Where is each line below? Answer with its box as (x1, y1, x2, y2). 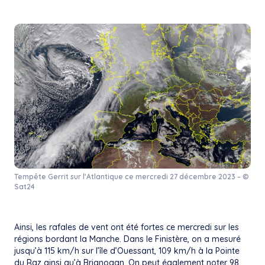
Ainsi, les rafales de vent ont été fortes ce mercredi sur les (14, 222, 239, 233)
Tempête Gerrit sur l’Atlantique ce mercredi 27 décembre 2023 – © (14, 172, 249, 182)
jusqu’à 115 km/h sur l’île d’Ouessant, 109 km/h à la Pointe (14, 245, 240, 257)
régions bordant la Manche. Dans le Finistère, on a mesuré (14, 234, 241, 245)
